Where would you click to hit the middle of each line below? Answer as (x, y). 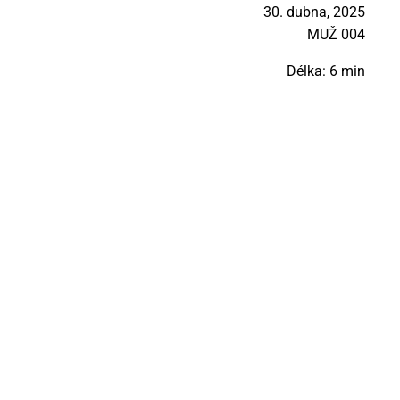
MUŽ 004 (336, 34)
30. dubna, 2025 (314, 12)
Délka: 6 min (326, 71)
